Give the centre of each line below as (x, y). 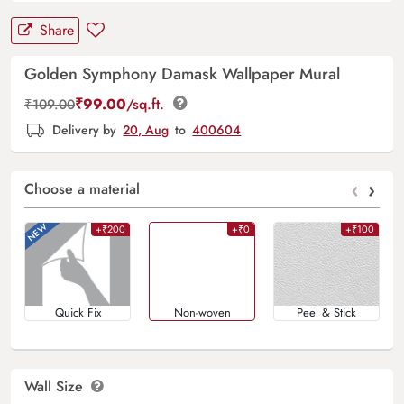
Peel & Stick (326, 313)
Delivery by (85, 129)
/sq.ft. (147, 104)
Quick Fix (78, 313)
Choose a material (82, 188)
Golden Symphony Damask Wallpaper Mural (182, 73)
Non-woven (202, 313)
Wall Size (56, 387)
